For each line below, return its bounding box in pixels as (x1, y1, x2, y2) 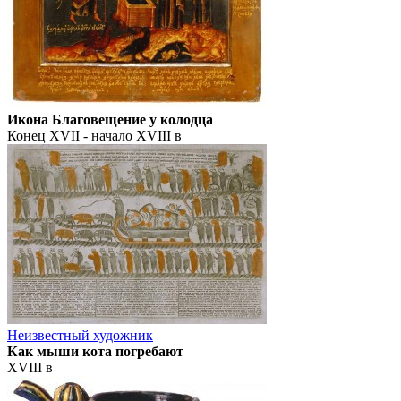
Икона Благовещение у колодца (7, 112, 213, 128)
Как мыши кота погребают (7, 344, 183, 360)
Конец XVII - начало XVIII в (7, 128, 182, 144)
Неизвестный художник (7, 328, 153, 344)
